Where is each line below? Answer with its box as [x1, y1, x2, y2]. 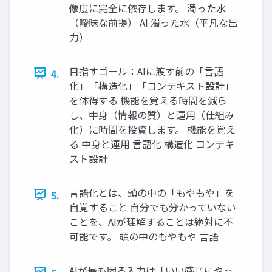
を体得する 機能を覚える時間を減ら [69, 92, 227, 107]
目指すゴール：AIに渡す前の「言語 [69, 63, 223, 78]
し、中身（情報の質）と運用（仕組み [69, 107, 234, 122]
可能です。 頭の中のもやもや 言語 [69, 228, 219, 243]
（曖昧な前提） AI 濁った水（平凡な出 [69, 15, 238, 30]
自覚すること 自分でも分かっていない [69, 199, 236, 214]
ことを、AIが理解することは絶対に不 [69, 214, 233, 229]
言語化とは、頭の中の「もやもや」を [69, 185, 234, 200]
